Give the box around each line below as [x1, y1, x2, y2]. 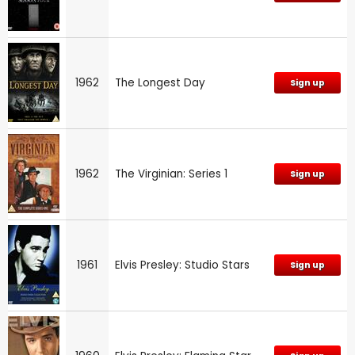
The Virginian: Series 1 [115, 166, 227, 181]
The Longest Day [115, 74, 205, 90]
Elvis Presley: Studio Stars [115, 257, 250, 273]
